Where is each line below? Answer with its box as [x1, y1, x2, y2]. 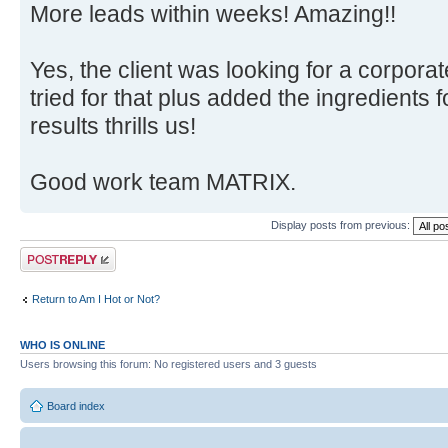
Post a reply [20, 247, 78, 260]
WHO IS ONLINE [20, 339, 105, 352]
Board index [47, 399, 105, 412]
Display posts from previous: [271, 218, 413, 231]
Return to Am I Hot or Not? [32, 292, 160, 305]
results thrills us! [30, 113, 196, 140]
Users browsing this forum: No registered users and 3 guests [20, 358, 317, 371]
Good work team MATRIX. [30, 169, 296, 196]
